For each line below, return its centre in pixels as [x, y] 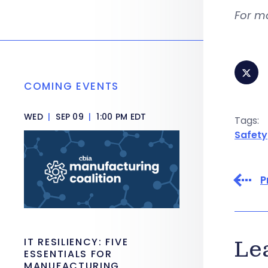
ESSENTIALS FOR [68, 254]
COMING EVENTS [72, 86]
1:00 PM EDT [120, 117]
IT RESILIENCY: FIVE [76, 242]
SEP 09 [70, 117]
